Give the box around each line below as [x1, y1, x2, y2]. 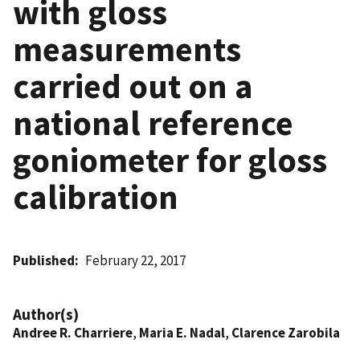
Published [13, 251, 75, 269]
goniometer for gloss [13, 137, 327, 182]
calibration [13, 174, 178, 219]
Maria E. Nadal [139, 323, 225, 342]
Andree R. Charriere [13, 323, 133, 342]
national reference [13, 100, 293, 145]
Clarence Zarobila [231, 323, 340, 342]
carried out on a [13, 63, 253, 108]
